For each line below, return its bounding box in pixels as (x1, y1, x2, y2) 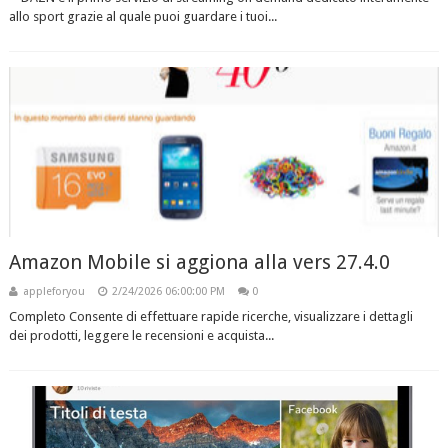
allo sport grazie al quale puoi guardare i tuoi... (8, 9, 277, 24)
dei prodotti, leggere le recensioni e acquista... (8, 328, 274, 343)
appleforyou (22, 285, 85, 298)
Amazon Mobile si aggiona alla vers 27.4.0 (8, 250, 390, 274)
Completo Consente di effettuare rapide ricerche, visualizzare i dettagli (8, 309, 413, 324)
